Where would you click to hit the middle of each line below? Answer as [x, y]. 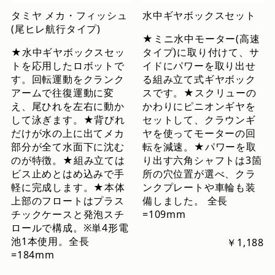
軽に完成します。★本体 [68, 188]
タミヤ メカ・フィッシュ [69, 16]
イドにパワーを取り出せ [199, 66]
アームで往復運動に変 [62, 93]
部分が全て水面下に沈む [68, 147]
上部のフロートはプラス [68, 201]
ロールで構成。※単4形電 [70, 228]
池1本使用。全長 [50, 242]
